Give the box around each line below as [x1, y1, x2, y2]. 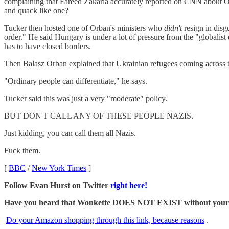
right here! [110, 180, 147, 190]
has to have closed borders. [4, 41, 91, 51]
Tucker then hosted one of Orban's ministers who [4, 23, 164, 32]
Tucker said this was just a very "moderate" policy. [4, 94, 167, 103]
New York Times [32, 163, 86, 172]
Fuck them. [4, 146, 40, 155]
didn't [164, 23, 182, 32]
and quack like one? [4, 6, 68, 15]
